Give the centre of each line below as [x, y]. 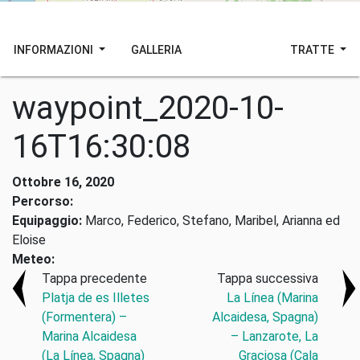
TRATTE [314, 49]
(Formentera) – [85, 317]
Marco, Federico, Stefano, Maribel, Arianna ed [211, 221]
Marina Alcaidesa [90, 336]
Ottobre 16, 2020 [63, 182]
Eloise [29, 240]
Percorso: [43, 201]
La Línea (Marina [272, 298]
